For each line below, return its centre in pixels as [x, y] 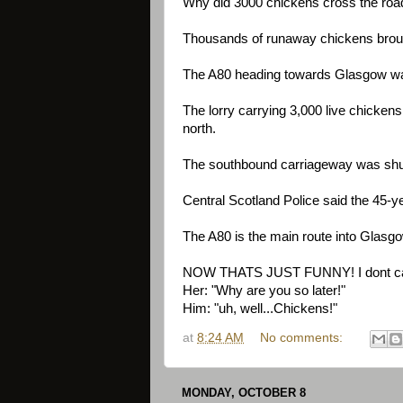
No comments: [303, 337]
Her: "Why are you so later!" [264, 291]
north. [199, 129]
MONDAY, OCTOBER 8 [244, 392]
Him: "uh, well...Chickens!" [260, 309]
